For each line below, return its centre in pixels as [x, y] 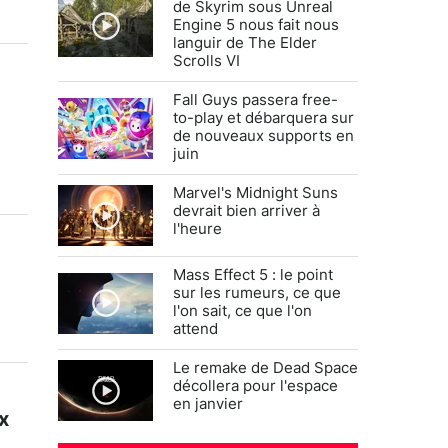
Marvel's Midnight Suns [255, 193]
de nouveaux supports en [263, 136]
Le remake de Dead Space [265, 368]
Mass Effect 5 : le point [253, 275]
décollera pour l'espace [255, 386]
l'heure [197, 229]
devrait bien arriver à [246, 211]
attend [195, 329]
